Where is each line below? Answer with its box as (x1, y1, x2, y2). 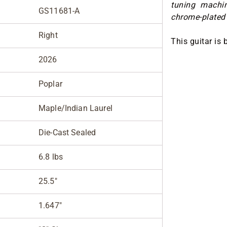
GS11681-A (39, 6, 80, 16)
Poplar (39, 79, 62, 89)
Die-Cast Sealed (39, 128, 96, 138)
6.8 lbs (39, 152, 63, 162)
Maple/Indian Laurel (39, 103, 112, 113)
